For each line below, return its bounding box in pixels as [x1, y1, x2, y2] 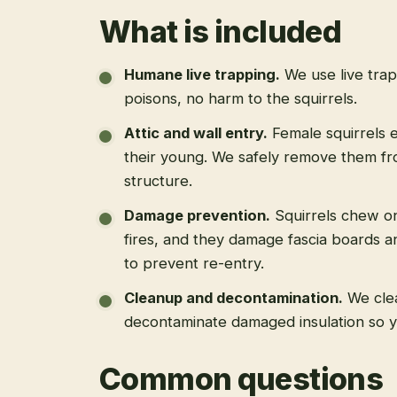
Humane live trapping [124, 65, 276, 83]
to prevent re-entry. [124, 253, 264, 272]
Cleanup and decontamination [124, 288, 339, 307]
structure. [124, 171, 192, 190]
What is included [99, 12, 342, 50]
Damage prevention [124, 206, 266, 224]
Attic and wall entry [124, 123, 263, 142]
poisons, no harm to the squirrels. [124, 89, 357, 107]
